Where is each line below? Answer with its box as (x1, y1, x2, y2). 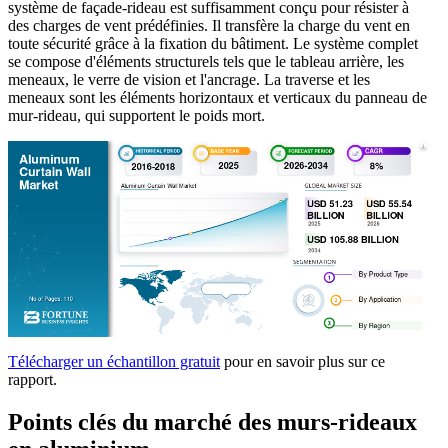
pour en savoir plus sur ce (220, 353, 385, 371)
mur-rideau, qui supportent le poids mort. (8, 106, 265, 124)
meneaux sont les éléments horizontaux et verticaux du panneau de (8, 88, 427, 106)
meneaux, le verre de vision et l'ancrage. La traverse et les (8, 70, 370, 88)
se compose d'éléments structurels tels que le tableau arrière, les (8, 52, 404, 70)
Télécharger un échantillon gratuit (8, 353, 220, 371)
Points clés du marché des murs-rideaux (8, 409, 417, 436)
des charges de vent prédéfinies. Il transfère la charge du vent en (8, 16, 410, 34)
